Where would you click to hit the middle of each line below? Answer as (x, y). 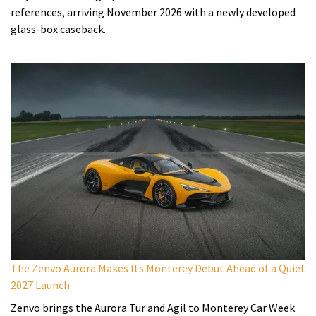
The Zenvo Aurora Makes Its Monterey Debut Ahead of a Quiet (158, 268)
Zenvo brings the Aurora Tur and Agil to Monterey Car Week (153, 307)
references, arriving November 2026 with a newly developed (153, 12)
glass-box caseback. (58, 29)
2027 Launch (40, 285)
